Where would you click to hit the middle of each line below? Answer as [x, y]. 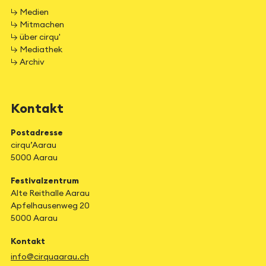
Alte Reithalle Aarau [50, 194]
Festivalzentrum [45, 181]
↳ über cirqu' [36, 37]
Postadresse [37, 133]
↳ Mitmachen [37, 25]
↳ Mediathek [37, 50]
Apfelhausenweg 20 [50, 206]
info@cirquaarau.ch [50, 257]
